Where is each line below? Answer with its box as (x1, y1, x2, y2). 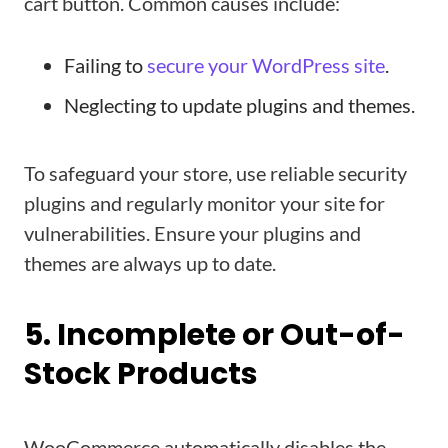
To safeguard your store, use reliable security (24, 161, 407, 185)
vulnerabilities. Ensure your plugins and (24, 221, 361, 245)
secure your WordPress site (147, 53, 385, 77)
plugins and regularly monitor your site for (24, 191, 385, 215)
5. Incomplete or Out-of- (24, 314, 405, 356)
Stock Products (24, 353, 258, 395)
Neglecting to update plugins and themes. (64, 93, 415, 117)
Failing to (64, 53, 147, 77)
